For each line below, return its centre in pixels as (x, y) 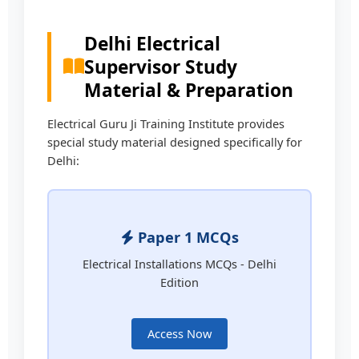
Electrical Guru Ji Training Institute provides (166, 124)
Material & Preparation (189, 90)
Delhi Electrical (153, 43)
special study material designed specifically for (175, 142)
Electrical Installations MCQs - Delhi (179, 264)
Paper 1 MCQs (186, 238)
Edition (179, 282)
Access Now (179, 334)
